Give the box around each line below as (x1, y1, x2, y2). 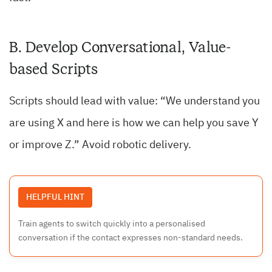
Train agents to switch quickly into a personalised (18, 220, 205, 229)
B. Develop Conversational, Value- (9, 38, 231, 58)
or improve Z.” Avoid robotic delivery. (9, 140, 191, 151)
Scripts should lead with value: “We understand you (9, 96, 260, 107)
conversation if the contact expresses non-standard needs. (18, 234, 243, 243)
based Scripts (9, 59, 98, 80)
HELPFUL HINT (26, 193, 84, 202)
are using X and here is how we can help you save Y (9, 118, 259, 129)
